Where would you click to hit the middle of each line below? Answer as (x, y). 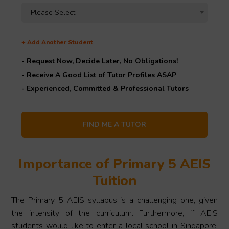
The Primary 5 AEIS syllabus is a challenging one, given (114, 201)
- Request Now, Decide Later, (73, 61)
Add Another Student (60, 43)
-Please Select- (53, 13)
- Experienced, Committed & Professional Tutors (105, 89)
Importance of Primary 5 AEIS (114, 164)
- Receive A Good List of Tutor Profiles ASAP (99, 75)
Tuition (114, 181)
